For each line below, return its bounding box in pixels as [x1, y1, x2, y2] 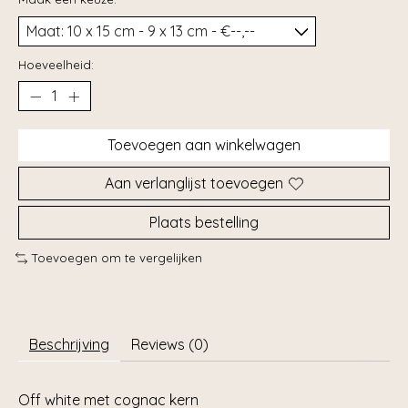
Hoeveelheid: [18, 57, 94, 73]
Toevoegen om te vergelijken [31, 250, 202, 266]
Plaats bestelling [149, 213, 259, 232]
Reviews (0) [131, 334, 209, 353]
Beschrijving [29, 334, 109, 353]
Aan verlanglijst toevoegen [105, 174, 283, 193]
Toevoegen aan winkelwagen [107, 136, 301, 155]
